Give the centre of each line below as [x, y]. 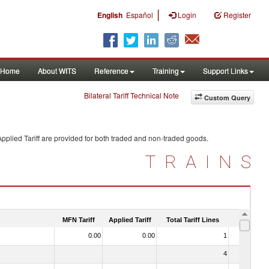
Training [166, 71]
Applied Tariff [130, 219]
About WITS [57, 71]
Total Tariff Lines [193, 219]
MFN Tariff [79, 219]
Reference [111, 71]
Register [237, 15]
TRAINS [203, 162]
